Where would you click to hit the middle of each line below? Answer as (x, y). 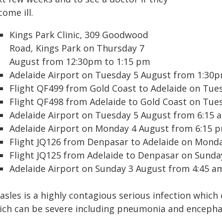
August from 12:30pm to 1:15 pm (80, 61)
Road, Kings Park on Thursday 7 (77, 48)
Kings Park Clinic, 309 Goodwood (79, 35)
